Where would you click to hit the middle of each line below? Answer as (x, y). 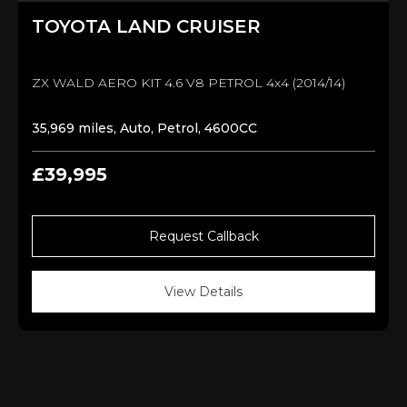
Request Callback (203, 236)
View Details (203, 291)
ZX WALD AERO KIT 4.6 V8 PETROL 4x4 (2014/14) (189, 82)
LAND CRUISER (189, 26)
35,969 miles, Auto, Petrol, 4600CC (144, 128)
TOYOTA (74, 26)
